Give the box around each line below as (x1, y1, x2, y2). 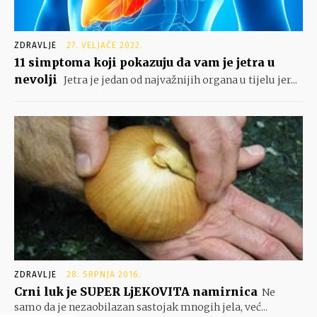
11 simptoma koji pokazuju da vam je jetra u (14, 55, 275, 70)
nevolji (14, 72, 57, 87)
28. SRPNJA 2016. (67, 270, 142, 280)
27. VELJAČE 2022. (67, 40, 143, 51)
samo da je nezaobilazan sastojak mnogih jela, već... (14, 301, 267, 314)
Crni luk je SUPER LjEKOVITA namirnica (14, 284, 258, 299)
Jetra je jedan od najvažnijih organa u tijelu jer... (62, 74, 297, 87)
